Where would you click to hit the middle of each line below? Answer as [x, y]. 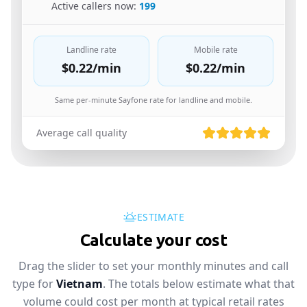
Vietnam [79, 284]
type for [33, 284]
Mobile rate [216, 50]
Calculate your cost [153, 240]
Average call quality [82, 133]
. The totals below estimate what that [199, 284]
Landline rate [91, 50]
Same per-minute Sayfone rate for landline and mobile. [153, 100]
